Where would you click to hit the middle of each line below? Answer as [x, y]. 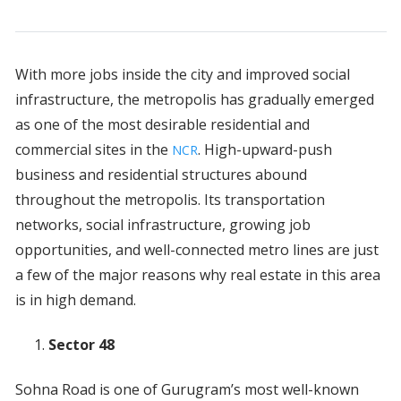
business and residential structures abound [161, 175]
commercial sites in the [93, 150]
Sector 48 [83, 345]
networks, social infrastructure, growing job [162, 225]
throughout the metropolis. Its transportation [170, 200]
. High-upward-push [264, 150]
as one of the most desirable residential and [162, 125]
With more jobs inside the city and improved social [182, 75]
